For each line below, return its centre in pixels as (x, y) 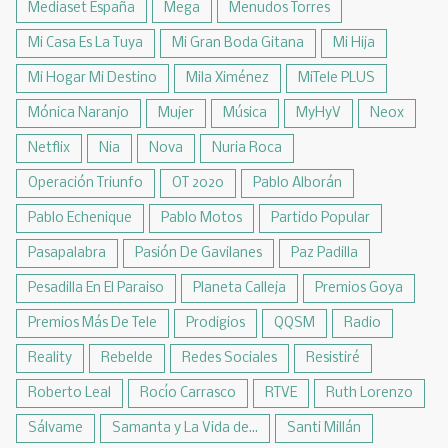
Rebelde (127, 358)
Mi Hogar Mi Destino (92, 78)
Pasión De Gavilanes (198, 253)
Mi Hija (354, 43)
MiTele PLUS (336, 78)
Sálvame (55, 428)
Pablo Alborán (297, 183)
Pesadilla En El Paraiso (96, 288)
